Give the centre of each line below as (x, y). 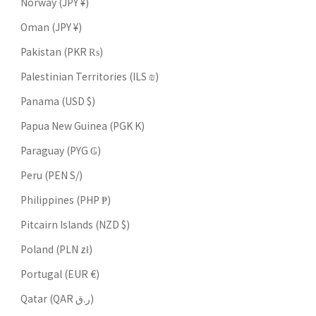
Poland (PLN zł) (56, 249)
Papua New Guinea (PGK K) (83, 125)
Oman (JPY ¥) (51, 26)
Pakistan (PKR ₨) (62, 51)
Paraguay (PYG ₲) (61, 150)
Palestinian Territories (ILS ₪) (90, 76)
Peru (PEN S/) (51, 175)
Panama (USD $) (58, 101)
